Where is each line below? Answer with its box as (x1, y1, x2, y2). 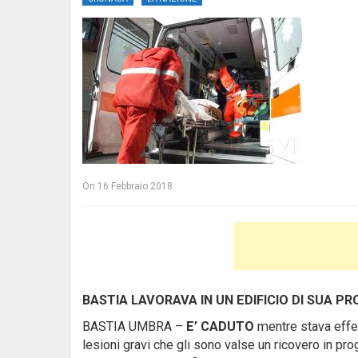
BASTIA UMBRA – (82, 319, 186, 334)
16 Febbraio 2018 (97, 181, 173, 192)
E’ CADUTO (186, 319, 254, 334)
